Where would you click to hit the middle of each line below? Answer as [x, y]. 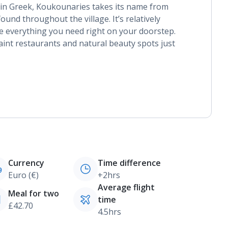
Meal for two [33, 193]
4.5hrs [109, 212]
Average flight [126, 187]
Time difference [129, 163]
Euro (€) [23, 175]
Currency [26, 163]
